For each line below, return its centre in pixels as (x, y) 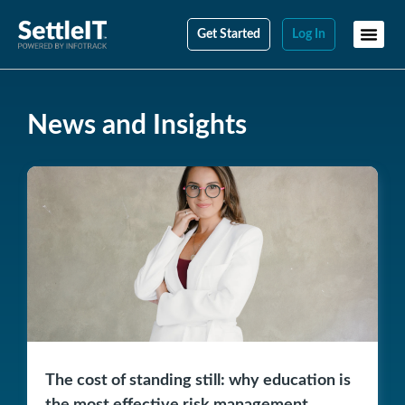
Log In (308, 34)
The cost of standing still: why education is (198, 381)
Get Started (228, 34)
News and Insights (137, 126)
